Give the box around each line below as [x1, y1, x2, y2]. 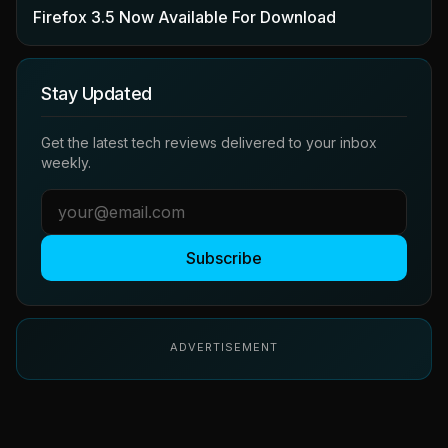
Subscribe [186, 247, 262, 268]
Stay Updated [41, 82, 152, 104]
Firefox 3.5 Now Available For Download [33, 6, 336, 27]
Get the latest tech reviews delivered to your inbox [41, 133, 377, 151]
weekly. [41, 153, 91, 171]
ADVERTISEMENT [170, 339, 278, 354]
